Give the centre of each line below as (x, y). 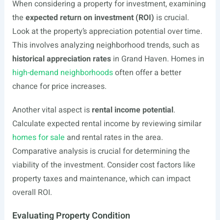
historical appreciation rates (61, 59)
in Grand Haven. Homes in (157, 59)
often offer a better (147, 73)
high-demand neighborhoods (62, 73)
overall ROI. (32, 192)
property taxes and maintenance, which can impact (101, 179)
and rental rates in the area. (114, 137)
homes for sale (38, 137)
